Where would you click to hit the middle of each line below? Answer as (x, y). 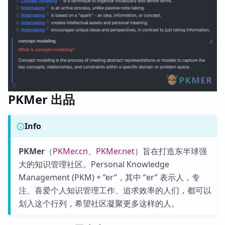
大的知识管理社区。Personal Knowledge (94, 164)
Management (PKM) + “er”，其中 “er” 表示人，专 (109, 177)
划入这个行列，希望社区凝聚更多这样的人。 (99, 203)
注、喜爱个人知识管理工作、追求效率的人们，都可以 (115, 190)
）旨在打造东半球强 (171, 151)
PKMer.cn (70, 151)
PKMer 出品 (41, 99)
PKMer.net (115, 151)
